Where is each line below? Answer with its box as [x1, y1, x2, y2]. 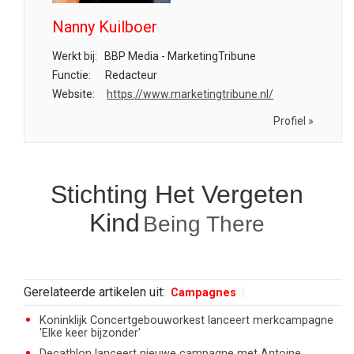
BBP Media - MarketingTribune [102, 50, 256, 63]
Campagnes [171, 286, 236, 300]
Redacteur [103, 69, 157, 82]
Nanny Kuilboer [52, 17, 157, 37]
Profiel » [273, 115, 314, 128]
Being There [143, 212, 265, 237]
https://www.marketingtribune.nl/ [107, 88, 273, 101]
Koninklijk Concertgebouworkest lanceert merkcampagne [40, 314, 333, 328]
